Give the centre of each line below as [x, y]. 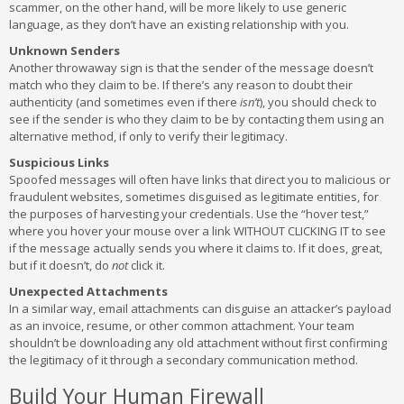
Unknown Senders [64, 50]
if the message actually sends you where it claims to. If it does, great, [196, 248]
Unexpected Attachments [88, 291]
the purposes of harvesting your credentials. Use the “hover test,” [189, 214]
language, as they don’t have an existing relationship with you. [179, 24]
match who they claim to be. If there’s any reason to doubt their [181, 85]
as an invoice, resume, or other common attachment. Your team [182, 326]
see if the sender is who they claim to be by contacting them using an [197, 119]
